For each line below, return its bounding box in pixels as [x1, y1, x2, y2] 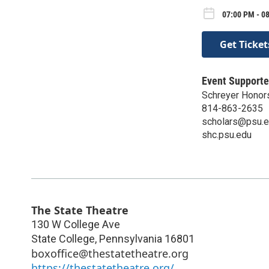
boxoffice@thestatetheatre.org [31, 246, 189, 261]
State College [31, 232, 95, 245]
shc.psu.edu [202, 128, 252, 141]
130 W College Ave [31, 217, 120, 231]
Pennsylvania [99, 232, 162, 245]
